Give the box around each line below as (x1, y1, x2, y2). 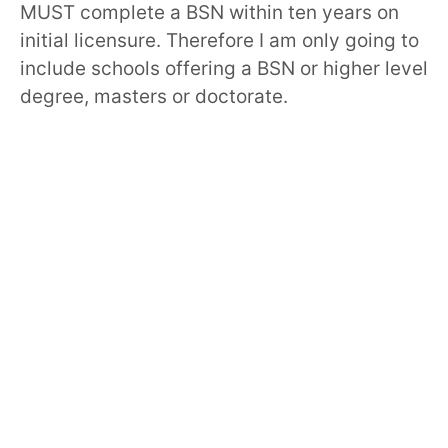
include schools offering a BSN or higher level (20, 56, 428, 80)
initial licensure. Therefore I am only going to (20, 28, 419, 52)
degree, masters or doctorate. (20, 84, 288, 108)
